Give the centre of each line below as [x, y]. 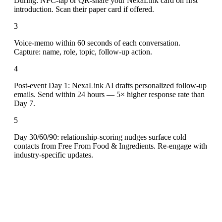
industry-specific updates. [54, 155]
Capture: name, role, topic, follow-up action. [83, 52]
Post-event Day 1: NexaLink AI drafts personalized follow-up [110, 85]
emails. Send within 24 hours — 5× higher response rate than [109, 94]
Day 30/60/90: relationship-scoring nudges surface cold [100, 137]
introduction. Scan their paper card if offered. [84, 9]
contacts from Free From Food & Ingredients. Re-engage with [111, 146]
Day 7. [25, 103]
